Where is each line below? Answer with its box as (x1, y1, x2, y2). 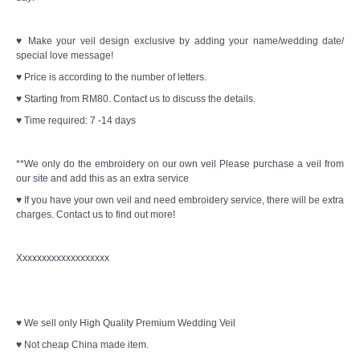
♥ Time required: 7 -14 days (16, 115, 136, 127)
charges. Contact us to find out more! (16, 209, 175, 221)
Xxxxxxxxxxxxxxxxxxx (16, 252, 109, 264)
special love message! (16, 50, 113, 62)
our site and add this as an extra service (16, 173, 189, 185)
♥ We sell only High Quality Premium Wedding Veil (16, 317, 235, 329)
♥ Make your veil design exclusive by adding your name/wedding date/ (16, 35, 344, 47)
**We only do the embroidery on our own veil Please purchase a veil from (16, 158, 344, 170)
